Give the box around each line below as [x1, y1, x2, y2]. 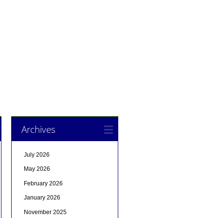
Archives [21, 122, 55, 136]
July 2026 [23, 151, 50, 158]
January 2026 [23, 194, 60, 201]
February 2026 [23, 180, 63, 187]
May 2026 [23, 165, 50, 173]
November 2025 [23, 208, 67, 216]
